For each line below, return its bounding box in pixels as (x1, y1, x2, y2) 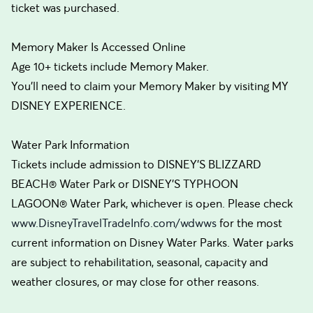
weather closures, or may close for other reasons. (11, 275, 259, 289)
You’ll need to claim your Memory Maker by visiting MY (11, 79, 289, 93)
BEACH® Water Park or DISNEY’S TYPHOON (11, 177, 238, 191)
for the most (217, 216, 282, 230)
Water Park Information (11, 138, 129, 152)
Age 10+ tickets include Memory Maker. (11, 59, 209, 73)
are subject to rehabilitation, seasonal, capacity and (11, 255, 268, 269)
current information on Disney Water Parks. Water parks (11, 235, 293, 249)
